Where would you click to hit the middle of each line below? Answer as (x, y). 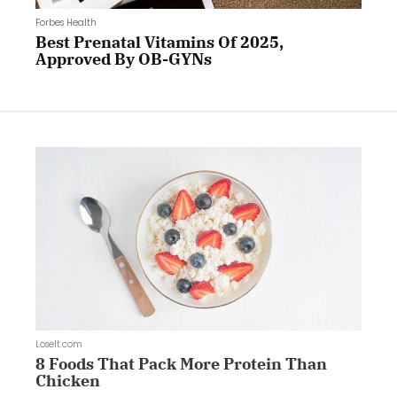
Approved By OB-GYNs (124, 58)
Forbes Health (66, 22)
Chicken (68, 380)
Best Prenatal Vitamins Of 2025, (160, 42)
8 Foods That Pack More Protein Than (181, 363)
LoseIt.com (59, 344)
